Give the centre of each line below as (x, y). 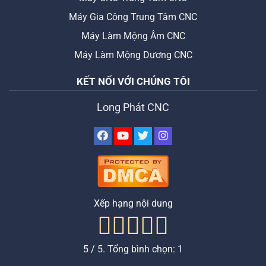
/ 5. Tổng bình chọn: (133, 249)
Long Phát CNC (133, 107)
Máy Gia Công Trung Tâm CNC (133, 17)
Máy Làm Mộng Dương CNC (133, 55)
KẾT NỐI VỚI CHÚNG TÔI (133, 81)
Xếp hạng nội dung (133, 203)
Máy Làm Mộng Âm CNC (133, 36)
